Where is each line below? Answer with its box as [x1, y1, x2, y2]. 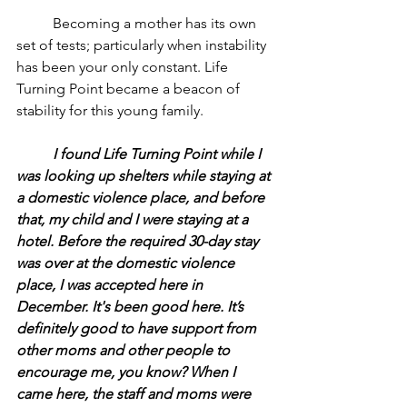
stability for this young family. [16, 102, 203, 119]
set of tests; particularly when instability [16, 36, 270, 54]
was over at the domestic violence [16, 254, 238, 272]
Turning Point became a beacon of [16, 80, 243, 97]
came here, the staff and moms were [16, 385, 254, 402]
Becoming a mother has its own [16, 15, 53, 32]
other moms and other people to [16, 342, 233, 359]
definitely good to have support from [16, 320, 260, 337]
